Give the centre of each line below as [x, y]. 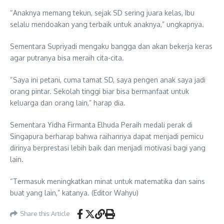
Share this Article [45, 214]
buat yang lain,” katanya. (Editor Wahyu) [74, 192]
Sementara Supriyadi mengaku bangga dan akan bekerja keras [111, 46]
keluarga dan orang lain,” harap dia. [68, 102]
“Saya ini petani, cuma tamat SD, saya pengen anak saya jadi [108, 79]
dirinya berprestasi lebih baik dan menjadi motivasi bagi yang [108, 147]
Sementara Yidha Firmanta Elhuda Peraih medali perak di [101, 124]
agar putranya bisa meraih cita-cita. [67, 57]
